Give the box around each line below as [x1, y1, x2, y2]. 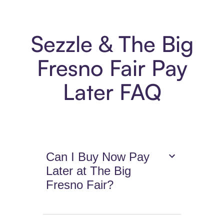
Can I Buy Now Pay [46, 150, 150, 164]
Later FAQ [62, 78, 161, 106]
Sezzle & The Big [30, 30, 193, 58]
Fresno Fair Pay [36, 54, 187, 82]
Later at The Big [46, 164, 131, 178]
